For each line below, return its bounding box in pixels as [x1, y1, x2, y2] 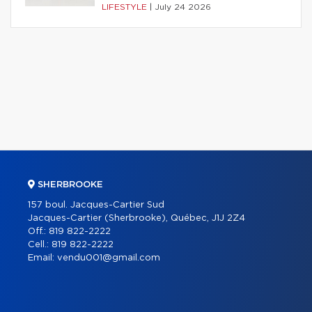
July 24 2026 [155, 3, 211, 11]
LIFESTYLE [102, 3, 150, 11]
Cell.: [28, 240, 52, 249]
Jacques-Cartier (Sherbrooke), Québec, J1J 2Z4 [28, 214, 245, 223]
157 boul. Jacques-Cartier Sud [28, 201, 164, 210]
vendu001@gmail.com [57, 253, 160, 263]
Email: [28, 253, 57, 263]
